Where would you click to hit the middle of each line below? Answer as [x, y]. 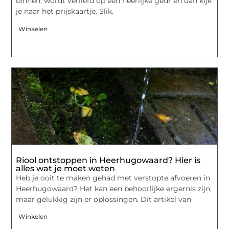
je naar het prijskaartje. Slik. [65, 12]
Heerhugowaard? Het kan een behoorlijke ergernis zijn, [114, 188]
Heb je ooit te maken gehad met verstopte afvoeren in [113, 178]
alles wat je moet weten [66, 168]
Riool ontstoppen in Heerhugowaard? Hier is [108, 160]
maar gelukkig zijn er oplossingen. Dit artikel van [104, 199]
